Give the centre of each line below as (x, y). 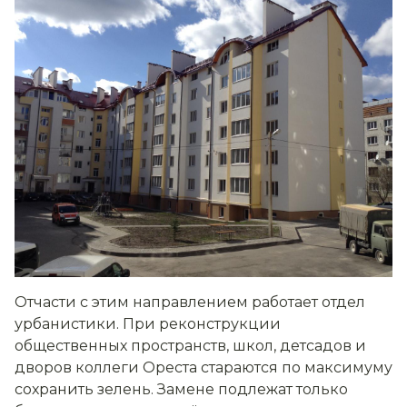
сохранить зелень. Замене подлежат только (181, 390)
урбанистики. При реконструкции (148, 324)
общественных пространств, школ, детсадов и (190, 346)
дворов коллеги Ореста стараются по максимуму (203, 368)
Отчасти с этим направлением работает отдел (190, 303)
